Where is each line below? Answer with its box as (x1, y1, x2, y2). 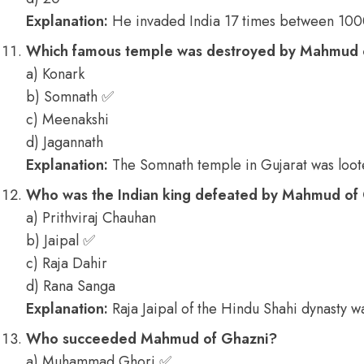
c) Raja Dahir (26, 253, 107, 274)
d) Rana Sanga (26, 275, 115, 297)
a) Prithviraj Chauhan (26, 207, 156, 228)
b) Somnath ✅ (26, 86, 114, 107)
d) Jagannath (26, 132, 103, 153)
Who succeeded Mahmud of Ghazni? (26, 328, 277, 349)
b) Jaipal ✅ (26, 230, 95, 251)
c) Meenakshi (26, 109, 109, 130)
